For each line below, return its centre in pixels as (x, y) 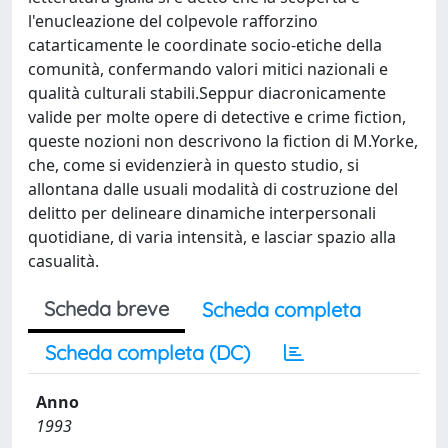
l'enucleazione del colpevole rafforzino (173, 21)
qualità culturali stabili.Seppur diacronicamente (207, 93)
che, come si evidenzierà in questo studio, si (193, 165)
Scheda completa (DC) (147, 352)
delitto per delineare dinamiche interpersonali (202, 213)
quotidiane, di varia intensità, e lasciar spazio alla (212, 237)
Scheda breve (106, 308)
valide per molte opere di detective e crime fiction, (217, 117)
